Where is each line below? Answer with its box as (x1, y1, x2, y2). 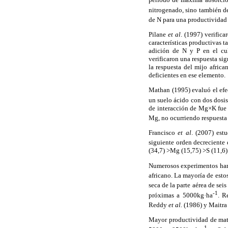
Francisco (149, 129, 178, 137)
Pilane (149, 31, 168, 39)
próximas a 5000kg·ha (149, 191, 213, 199)
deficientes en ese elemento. (149, 71, 225, 79)
